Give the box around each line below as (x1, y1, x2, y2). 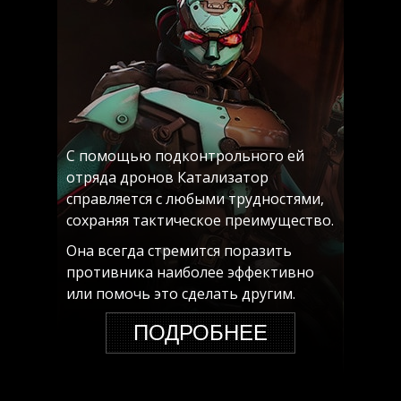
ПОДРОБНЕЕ (133, 317, 268, 348)
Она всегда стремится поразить (66, 241, 292, 260)
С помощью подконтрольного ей (66, 146, 304, 166)
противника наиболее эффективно (66, 262, 314, 282)
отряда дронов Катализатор (66, 167, 269, 187)
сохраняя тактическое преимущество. (66, 210, 334, 230)
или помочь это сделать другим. (66, 284, 295, 303)
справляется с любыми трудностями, (66, 189, 324, 209)
